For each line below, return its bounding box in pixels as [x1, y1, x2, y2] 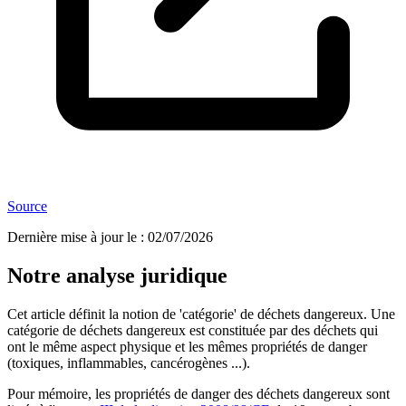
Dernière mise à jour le [7, 229, 137, 246]
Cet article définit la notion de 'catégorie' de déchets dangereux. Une [7, 306, 395, 323]
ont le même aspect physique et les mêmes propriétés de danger [7, 339, 367, 355]
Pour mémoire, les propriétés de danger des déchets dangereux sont [7, 386, 390, 402]
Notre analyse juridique [7, 264, 227, 288]
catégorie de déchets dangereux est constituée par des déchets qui [7, 323, 378, 339]
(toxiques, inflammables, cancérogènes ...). [7, 355, 250, 372]
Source [7, 198, 47, 215]
